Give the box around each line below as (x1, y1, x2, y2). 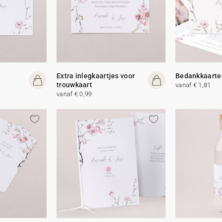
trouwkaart (56, 80, 93, 89)
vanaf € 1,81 (175, 81, 211, 89)
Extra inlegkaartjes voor (56, 71, 135, 80)
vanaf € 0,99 (56, 90, 92, 98)
